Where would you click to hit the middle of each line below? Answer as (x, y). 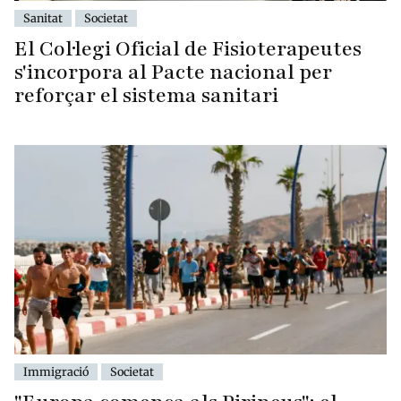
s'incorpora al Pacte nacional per (173, 73)
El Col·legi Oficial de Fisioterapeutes (188, 49)
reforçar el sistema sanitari (146, 96)
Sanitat (43, 18)
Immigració (56, 372)
